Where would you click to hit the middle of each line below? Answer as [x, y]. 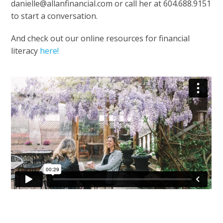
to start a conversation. [55, 16]
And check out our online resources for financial [101, 38]
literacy [26, 51]
